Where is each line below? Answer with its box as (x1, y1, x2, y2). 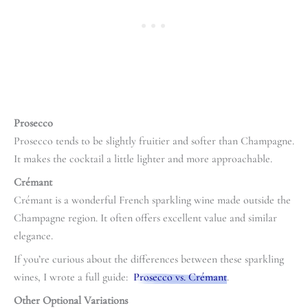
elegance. (14, 228, 53, 243)
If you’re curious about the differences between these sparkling (14, 252, 284, 266)
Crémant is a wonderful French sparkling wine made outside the (14, 192, 291, 207)
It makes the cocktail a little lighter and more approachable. (14, 151, 272, 166)
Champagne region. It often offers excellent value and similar (14, 210, 277, 225)
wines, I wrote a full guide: (14, 269, 133, 284)
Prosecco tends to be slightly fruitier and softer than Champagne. (14, 133, 294, 148)
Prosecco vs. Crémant (133, 269, 227, 284)
